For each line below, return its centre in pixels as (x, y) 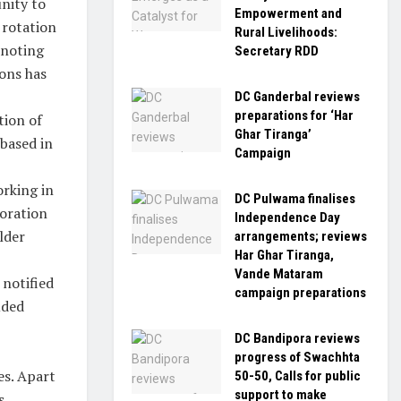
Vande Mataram (279, 274)
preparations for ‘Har (294, 115)
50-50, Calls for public (298, 376)
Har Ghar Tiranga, (284, 255)
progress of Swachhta (297, 357)
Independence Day (287, 218)
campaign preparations (300, 293)
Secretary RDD (277, 51)
